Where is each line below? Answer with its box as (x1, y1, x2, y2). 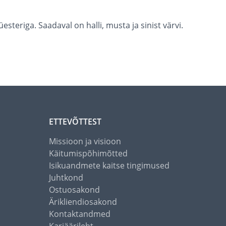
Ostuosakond (49, 184, 100, 196)
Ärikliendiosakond (49, 196, 117, 208)
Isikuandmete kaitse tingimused (49, 160, 169, 172)
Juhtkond (49, 172, 83, 184)
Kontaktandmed (49, 208, 110, 220)
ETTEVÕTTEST (49, 116, 101, 128)
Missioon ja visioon (49, 136, 121, 147)
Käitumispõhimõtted (49, 148, 128, 159)
